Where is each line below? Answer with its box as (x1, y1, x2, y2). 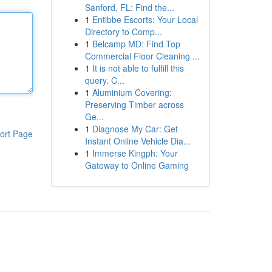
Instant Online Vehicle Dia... (84, 135, 191, 147)
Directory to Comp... (84, 25, 162, 38)
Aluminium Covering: (92, 86, 172, 98)
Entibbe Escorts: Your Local (92, 13, 198, 25)
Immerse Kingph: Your (92, 147, 178, 159)
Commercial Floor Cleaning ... (84, 50, 200, 62)
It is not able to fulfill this (92, 62, 184, 74)
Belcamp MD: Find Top (92, 38, 180, 50)
